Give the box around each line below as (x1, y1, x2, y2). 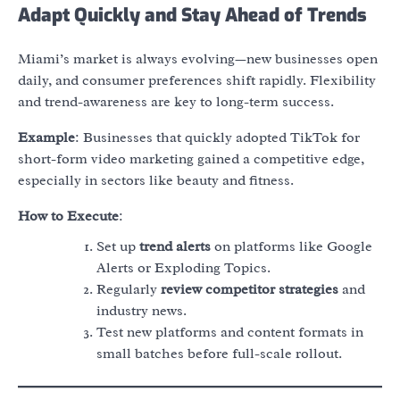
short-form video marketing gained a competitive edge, (18, 150, 364, 169)
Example (18, 129, 75, 147)
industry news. (96, 302, 187, 321)
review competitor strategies (161, 280, 338, 299)
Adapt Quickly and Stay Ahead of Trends (18, 3, 367, 29)
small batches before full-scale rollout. (96, 345, 342, 363)
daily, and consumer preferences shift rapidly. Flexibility (18, 71, 376, 90)
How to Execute (18, 207, 119, 226)
